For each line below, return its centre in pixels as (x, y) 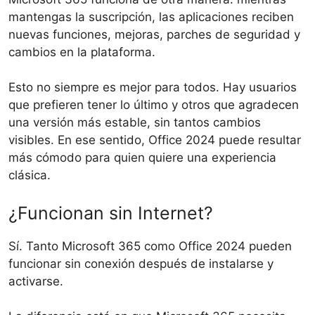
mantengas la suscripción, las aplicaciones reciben (151, 17)
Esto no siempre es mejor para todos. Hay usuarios (153, 88)
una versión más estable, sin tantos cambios (135, 123)
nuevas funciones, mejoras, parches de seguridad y (154, 34)
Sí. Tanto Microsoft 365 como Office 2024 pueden (150, 246)
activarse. (36, 281)
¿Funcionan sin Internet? (111, 213)
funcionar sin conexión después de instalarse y (141, 263)
